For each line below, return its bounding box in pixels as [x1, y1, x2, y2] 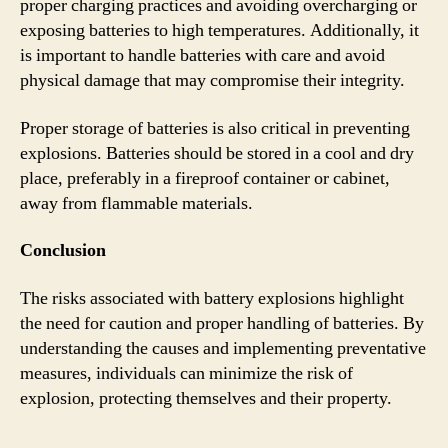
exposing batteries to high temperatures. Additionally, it [20, 19, 419, 42]
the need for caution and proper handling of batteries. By [20, 311, 424, 335]
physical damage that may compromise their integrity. [20, 69, 405, 92]
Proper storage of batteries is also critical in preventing [20, 116, 410, 140]
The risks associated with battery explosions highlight [20, 286, 404, 310]
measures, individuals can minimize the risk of [20, 361, 353, 385]
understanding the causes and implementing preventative [20, 336, 426, 360]
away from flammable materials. [20, 191, 253, 215]
